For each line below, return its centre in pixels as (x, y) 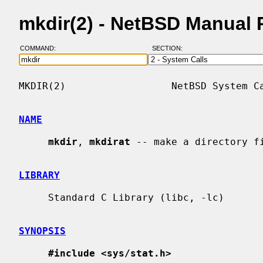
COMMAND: (41, 48)
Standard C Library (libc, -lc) (33, 197)
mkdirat (110, 141)
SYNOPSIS (42, 231)
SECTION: (170, 48)
